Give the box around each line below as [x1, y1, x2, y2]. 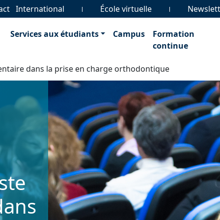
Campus [113, 28, 145, 39]
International [16, 3, 64, 14]
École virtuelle [100, 3, 152, 14]
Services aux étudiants [10, 28, 99, 39]
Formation [153, 28, 195, 39]
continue [153, 40, 189, 51]
